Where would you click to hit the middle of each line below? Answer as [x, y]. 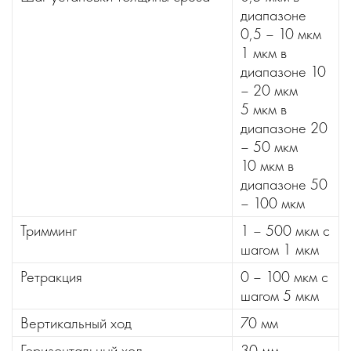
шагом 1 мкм [280, 249]
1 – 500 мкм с [285, 230]
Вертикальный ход [76, 323]
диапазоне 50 [284, 184]
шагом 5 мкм [280, 295]
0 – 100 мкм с [284, 277]
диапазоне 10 [283, 71]
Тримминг [49, 230]
